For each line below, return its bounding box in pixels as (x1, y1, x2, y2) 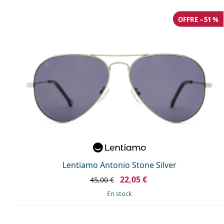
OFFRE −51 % (178, 14, 218, 24)
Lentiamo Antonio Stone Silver (62, 159, 176, 170)
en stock (110, 188, 132, 198)
